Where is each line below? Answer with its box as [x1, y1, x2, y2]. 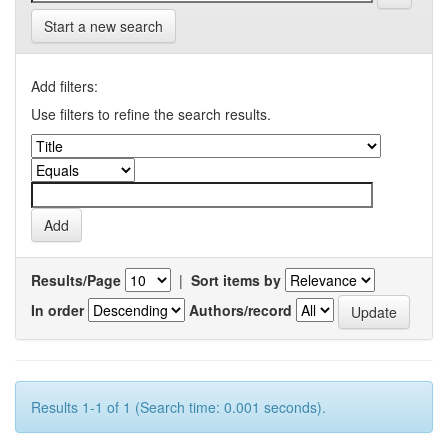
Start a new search [44, 16, 163, 36]
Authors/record [189, 299, 292, 320]
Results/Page [31, 270, 121, 290]
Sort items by [191, 270, 281, 290]
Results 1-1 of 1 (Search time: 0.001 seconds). [31, 397, 326, 417]
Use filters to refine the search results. [31, 104, 271, 124]
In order [31, 299, 84, 320]
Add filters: [31, 76, 98, 96]
